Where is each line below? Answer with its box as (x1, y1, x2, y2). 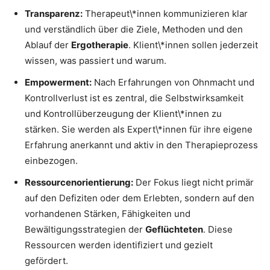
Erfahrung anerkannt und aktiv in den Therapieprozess (25, 139, 258, 151)
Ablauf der (25, 39, 71, 51)
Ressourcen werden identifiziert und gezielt (25, 239, 213, 251)
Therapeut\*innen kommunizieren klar (83, 8, 248, 20)
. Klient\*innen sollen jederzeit (128, 39, 258, 51)
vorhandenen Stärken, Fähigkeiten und (25, 208, 190, 220)
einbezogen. (25, 155, 78, 167)
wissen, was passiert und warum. (25, 55, 166, 67)
